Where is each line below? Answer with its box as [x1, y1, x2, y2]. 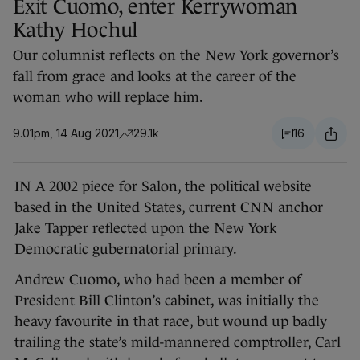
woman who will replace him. [13, 89, 204, 106]
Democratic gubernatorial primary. [14, 241, 240, 258]
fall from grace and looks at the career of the [13, 68, 297, 85]
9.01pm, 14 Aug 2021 [13, 126, 119, 141]
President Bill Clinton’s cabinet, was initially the [14, 292, 319, 309]
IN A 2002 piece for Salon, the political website [14, 178, 312, 195]
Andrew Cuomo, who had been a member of [14, 272, 301, 288]
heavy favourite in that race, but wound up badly [14, 313, 327, 330]
